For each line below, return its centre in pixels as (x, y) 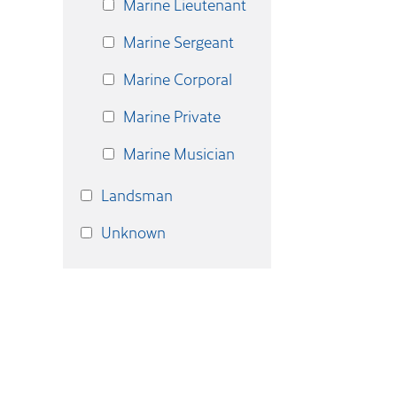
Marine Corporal (178, 79)
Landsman (137, 195)
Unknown (133, 232)
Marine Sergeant (179, 42)
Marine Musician (179, 153)
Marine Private (172, 116)
